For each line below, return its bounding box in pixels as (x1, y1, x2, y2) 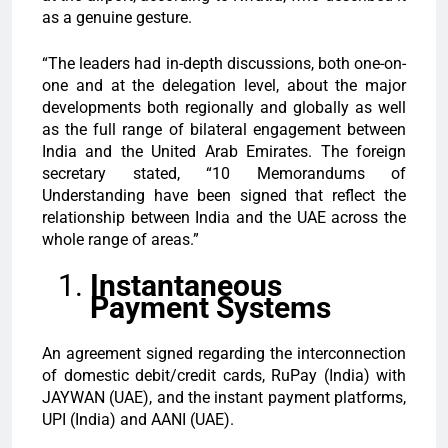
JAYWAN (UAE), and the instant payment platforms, (42, 388, 406, 408)
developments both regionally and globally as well (42, 98, 406, 118)
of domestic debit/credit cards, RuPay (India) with (42, 366, 406, 386)
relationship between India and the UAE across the (42, 208, 406, 228)
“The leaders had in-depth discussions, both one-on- (42, 54, 406, 74)
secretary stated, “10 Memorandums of (42, 164, 406, 184)
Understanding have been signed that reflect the (42, 186, 406, 206)
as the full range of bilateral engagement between (42, 120, 406, 140)
